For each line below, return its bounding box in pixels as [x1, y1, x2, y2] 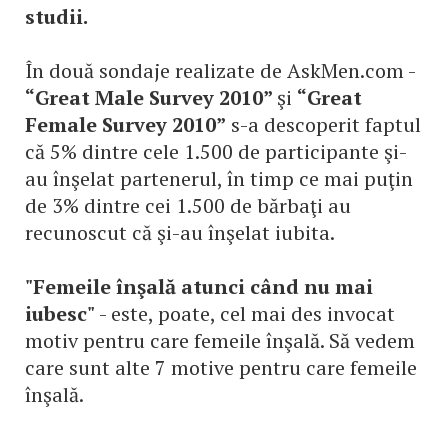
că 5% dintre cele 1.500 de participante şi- [25, 138, 407, 165]
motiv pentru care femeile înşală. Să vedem [25, 327, 415, 354]
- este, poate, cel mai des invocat [95, 300, 395, 327]
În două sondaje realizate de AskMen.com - [25, 57, 415, 84]
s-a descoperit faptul [226, 111, 421, 138]
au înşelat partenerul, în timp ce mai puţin [25, 165, 413, 192]
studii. [25, 3, 88, 30]
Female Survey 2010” [25, 111, 226, 138]
